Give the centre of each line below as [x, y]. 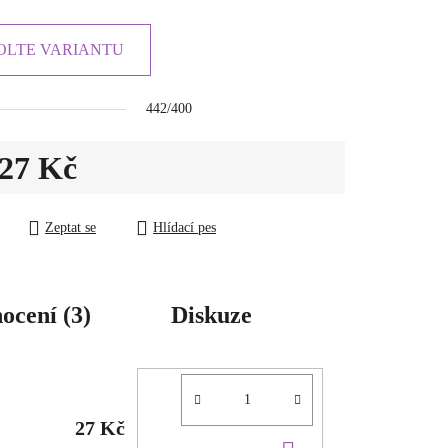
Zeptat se [70, 228]
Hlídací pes [184, 228]
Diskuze [211, 315]
